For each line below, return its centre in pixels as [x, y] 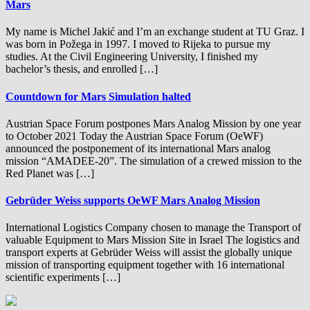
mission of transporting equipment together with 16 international [145, 265]
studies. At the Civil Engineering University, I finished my [132, 57]
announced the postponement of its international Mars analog [138, 148]
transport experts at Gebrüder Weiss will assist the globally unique [149, 253]
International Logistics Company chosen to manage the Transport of [153, 228]
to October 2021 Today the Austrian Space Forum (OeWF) [134, 136]
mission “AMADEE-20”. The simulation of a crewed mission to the [154, 161]
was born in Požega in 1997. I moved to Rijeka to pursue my [138, 44]
